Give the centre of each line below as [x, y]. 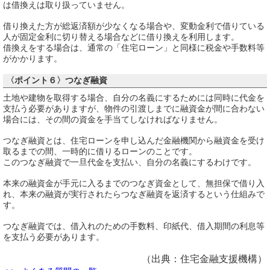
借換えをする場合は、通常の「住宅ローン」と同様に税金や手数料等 [134, 47]
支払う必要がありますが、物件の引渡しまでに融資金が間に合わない [134, 109]
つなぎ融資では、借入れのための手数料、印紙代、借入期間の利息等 [134, 226]
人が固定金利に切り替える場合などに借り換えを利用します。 [121, 36]
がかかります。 [33, 58]
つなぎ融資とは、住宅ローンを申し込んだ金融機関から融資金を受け [134, 141]
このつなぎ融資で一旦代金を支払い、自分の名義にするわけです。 [130, 162]
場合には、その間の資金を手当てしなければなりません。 [113, 120]
